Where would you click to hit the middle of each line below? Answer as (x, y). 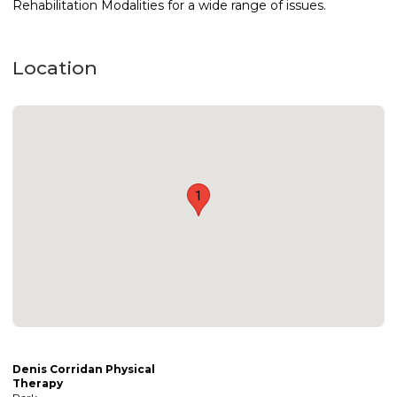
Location (55, 68)
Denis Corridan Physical (84, 369)
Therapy (38, 383)
